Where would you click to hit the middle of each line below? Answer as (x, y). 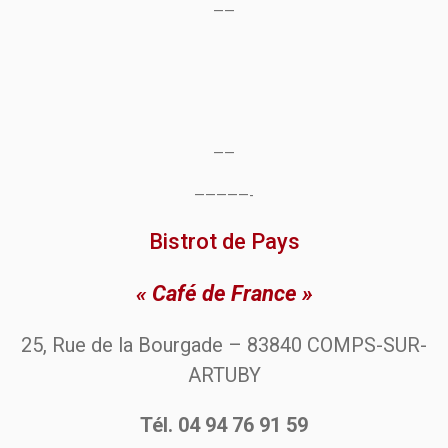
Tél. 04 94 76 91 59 (224, 425)
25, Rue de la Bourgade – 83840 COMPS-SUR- (224, 345)
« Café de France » (224, 294)
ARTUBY (224, 375)
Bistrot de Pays (224, 242)
